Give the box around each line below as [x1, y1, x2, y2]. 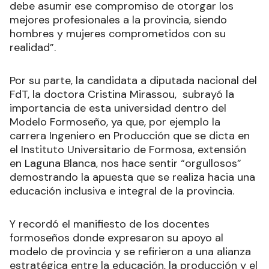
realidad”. [10, 40, 56, 55]
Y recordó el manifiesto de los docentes [10, 217, 210, 232]
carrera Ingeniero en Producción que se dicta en [10, 128, 250, 144]
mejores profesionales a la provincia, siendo [10, 13, 227, 28]
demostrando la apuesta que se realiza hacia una [10, 170, 255, 185]
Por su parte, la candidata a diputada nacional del [10, 73, 257, 88]
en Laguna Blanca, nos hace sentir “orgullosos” [10, 156, 241, 171]
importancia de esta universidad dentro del [10, 101, 226, 116]
